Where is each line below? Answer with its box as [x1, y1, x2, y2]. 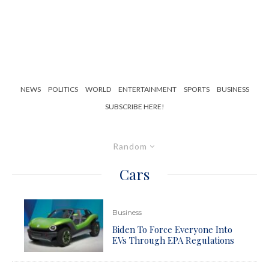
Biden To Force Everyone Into [112, 223, 233, 235]
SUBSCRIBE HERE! [104, 102, 165, 111]
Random [113, 141, 147, 151]
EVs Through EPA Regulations [112, 234, 235, 246]
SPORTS [183, 85, 210, 94]
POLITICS [47, 85, 78, 94]
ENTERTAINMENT [118, 85, 177, 94]
